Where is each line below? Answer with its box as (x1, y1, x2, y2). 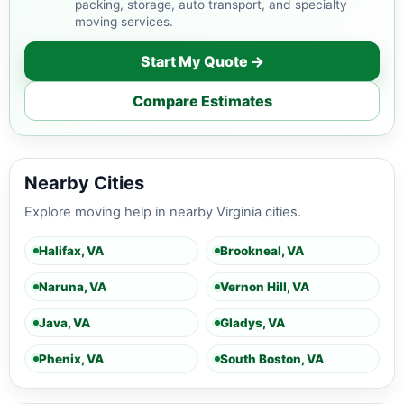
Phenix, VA (39, 351, 104, 366)
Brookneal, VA (220, 243, 304, 258)
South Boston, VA (220, 351, 324, 366)
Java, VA (39, 315, 90, 330)
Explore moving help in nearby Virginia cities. (24, 204, 301, 221)
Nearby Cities (24, 172, 144, 195)
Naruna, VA (39, 279, 106, 294)
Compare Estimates (132, 91, 272, 110)
